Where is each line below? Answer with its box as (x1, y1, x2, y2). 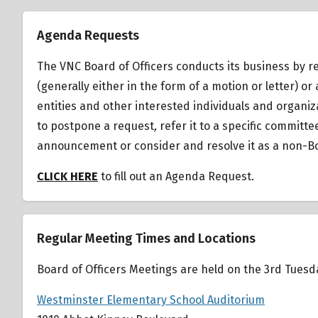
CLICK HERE (37, 169, 98, 183)
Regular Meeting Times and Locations (37, 230, 256, 246)
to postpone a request (37, 119, 154, 133)
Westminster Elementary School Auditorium (37, 292, 265, 307)
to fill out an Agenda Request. (98, 169, 254, 183)
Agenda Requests (37, 27, 139, 43)
